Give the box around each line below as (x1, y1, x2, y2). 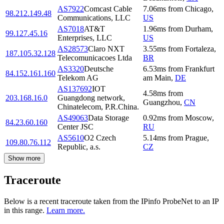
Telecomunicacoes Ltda (57, 53, 132, 62)
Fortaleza (185, 44, 214, 53)
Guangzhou (143, 98, 180, 107)
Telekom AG (57, 73, 98, 82)
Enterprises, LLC (57, 33, 112, 42)
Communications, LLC (57, 13, 130, 22)
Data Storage (88, 113, 129, 122)
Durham (185, 24, 211, 33)
